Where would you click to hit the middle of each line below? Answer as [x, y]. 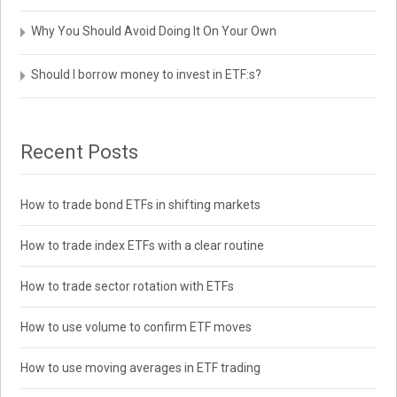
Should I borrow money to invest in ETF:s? [147, 74]
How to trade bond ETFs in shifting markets [141, 205]
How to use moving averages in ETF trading [141, 368]
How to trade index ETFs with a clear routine [143, 245]
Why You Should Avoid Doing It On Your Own [154, 31]
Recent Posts [80, 152]
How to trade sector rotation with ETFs [128, 286]
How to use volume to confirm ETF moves [136, 327]
